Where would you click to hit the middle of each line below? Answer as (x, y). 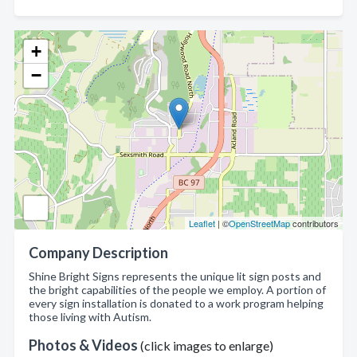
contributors (314, 223)
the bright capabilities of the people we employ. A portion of (177, 290)
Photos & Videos (84, 345)
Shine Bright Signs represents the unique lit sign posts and (175, 276)
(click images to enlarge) (207, 345)
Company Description (98, 253)
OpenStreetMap (259, 223)
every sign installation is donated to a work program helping (176, 303)
